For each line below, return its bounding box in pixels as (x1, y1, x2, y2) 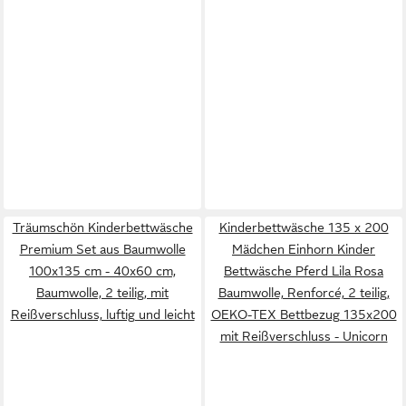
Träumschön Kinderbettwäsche (12, 220, 193, 235)
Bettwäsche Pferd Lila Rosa (224, 264, 383, 278)
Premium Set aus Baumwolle (19, 242, 186, 256)
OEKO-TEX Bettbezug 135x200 (210, 307, 397, 322)
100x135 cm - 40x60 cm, (29, 264, 176, 278)
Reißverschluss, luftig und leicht (10, 307, 195, 322)
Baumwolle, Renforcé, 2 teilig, (217, 285, 390, 300)
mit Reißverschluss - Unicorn (219, 329, 388, 343)
